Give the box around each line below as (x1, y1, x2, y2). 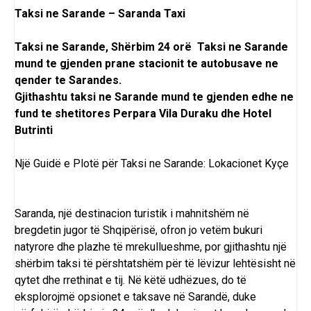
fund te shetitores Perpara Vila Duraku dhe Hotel (15, 107, 271, 121)
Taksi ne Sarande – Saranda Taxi (15, 7, 185, 21)
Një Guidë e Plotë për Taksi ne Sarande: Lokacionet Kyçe (15, 157, 289, 171)
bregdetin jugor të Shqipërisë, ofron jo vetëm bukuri (15, 224, 262, 237)
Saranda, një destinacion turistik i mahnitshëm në (15, 207, 249, 221)
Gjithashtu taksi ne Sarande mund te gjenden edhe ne (15, 90, 294, 104)
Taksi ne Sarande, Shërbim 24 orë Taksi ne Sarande (15, 40, 288, 54)
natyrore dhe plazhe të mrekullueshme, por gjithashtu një (15, 240, 287, 254)
